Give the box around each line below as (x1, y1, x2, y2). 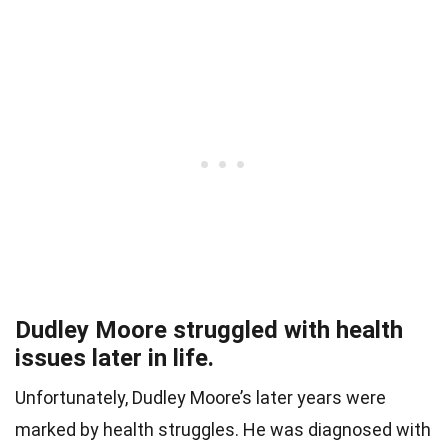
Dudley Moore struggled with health (15, 316, 403, 345)
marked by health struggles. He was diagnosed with (15, 419, 431, 441)
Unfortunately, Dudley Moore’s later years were (15, 387, 386, 409)
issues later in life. (15, 344, 214, 373)
